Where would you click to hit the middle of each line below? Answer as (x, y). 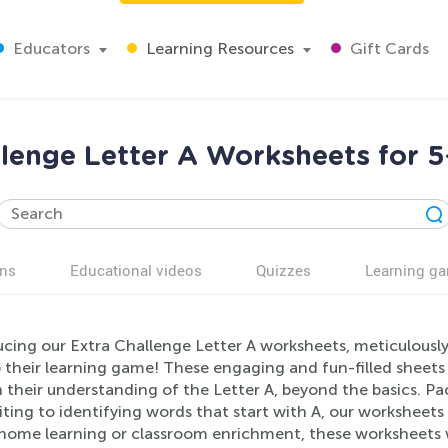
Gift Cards (387, 48)
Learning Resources (218, 48)
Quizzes (283, 270)
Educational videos (136, 270)
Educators (49, 48)
